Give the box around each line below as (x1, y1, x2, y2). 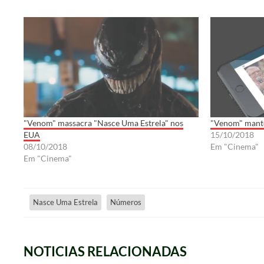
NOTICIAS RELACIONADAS (23, 243, 187, 259)
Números (110, 197, 141, 207)
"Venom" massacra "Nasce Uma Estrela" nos (23, 117, 183, 128)
